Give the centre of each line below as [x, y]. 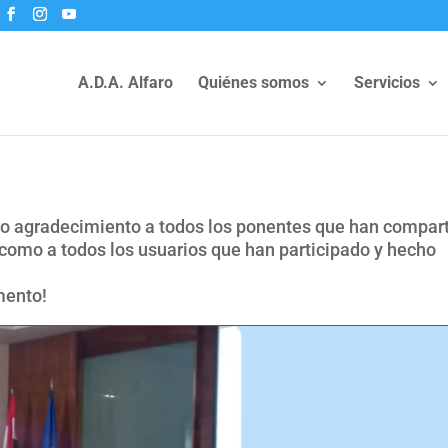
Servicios [386, 82]
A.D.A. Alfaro [125, 82]
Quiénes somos [253, 82]
